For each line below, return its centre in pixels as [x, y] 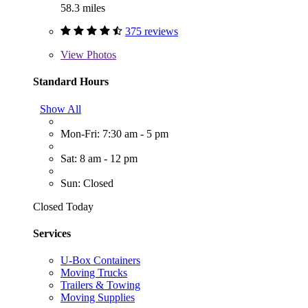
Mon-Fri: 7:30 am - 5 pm [114, 133]
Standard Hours [71, 82]
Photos [100, 55]
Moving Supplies [98, 298]
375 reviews [152, 32]
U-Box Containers [100, 261]
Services [52, 233]
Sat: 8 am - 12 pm [99, 158]
